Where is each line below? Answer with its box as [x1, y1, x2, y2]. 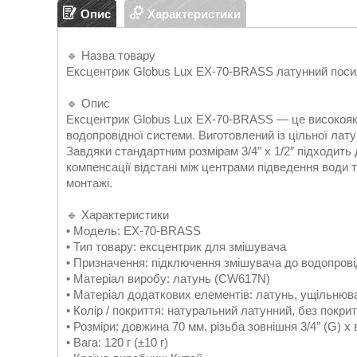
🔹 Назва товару [66, 49, 155, 62]
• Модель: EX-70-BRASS [66, 224, 201, 237]
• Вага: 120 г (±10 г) [66, 335, 168, 349]
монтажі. [66, 176, 112, 190]
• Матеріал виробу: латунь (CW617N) [66, 272, 270, 285]
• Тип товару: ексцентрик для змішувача [66, 240, 286, 253]
